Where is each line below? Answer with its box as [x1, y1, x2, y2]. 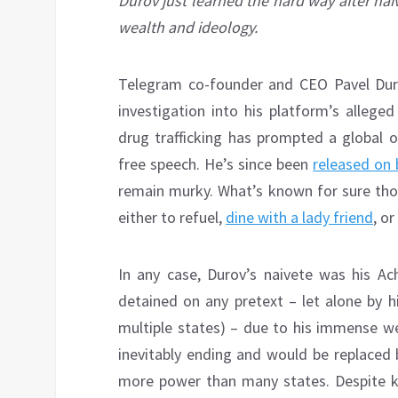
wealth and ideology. [118, 17, 258, 38]
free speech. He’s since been [118, 154, 314, 175]
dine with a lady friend [226, 207, 373, 228]
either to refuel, [118, 207, 226, 228]
